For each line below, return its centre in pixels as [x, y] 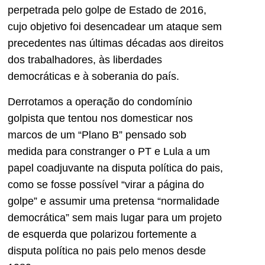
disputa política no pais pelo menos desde [107, 251]
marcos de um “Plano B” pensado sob [97, 135]
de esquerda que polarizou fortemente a [102, 234]
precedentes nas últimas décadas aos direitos [116, 43]
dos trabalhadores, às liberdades [85, 60]
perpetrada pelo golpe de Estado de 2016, [107, 10]
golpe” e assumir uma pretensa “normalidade [114, 201]
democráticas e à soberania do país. [93, 77]
